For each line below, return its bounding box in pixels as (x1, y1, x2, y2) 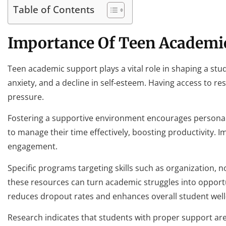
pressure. (8, 91, 44, 102)
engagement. (8, 141, 58, 152)
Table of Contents (13, 3, 94, 16)
